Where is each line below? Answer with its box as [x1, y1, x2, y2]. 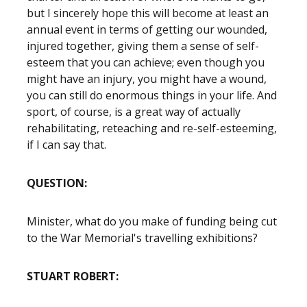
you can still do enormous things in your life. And [27, 88, 277, 103]
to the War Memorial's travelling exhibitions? [27, 230, 258, 245]
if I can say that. [27, 137, 106, 152]
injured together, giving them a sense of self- [27, 38, 259, 53]
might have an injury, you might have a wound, [27, 71, 267, 86]
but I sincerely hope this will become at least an [27, 5, 269, 21]
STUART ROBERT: [27, 269, 124, 284]
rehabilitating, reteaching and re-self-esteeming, [27, 121, 277, 136]
